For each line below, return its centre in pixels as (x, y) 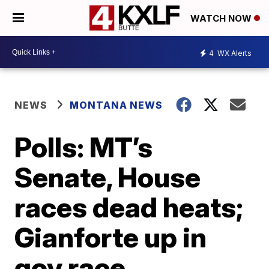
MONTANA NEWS (116, 105)
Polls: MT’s (84, 147)
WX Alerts (234, 53)
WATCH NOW (222, 19)
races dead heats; (129, 207)
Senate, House (108, 177)
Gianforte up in (111, 237)
